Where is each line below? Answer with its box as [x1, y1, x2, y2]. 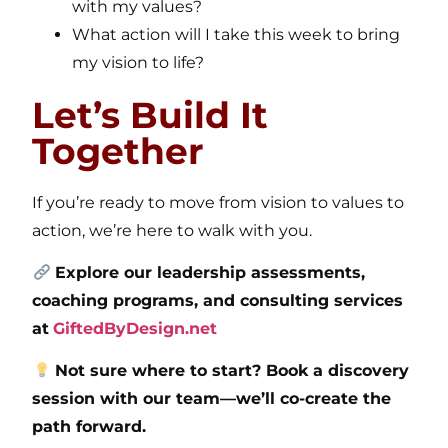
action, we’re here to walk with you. [32, 220, 313, 240]
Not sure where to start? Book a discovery [54, 361, 409, 381]
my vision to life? [72, 52, 205, 72]
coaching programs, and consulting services [32, 291, 404, 311]
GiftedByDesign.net [53, 319, 218, 339]
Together [32, 128, 205, 173]
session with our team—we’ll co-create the [32, 389, 392, 409]
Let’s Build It [32, 92, 269, 137]
